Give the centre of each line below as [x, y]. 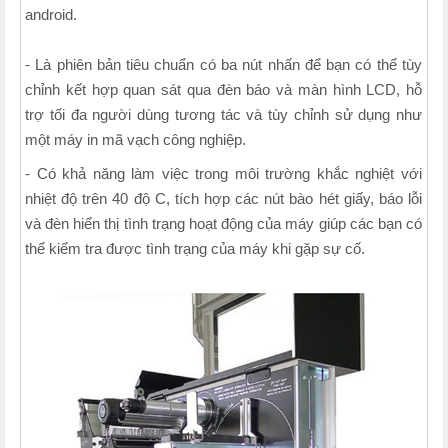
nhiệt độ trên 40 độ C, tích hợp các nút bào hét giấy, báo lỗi [223, 198]
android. [51, 14]
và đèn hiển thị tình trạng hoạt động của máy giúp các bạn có [223, 223]
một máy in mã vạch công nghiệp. [136, 139]
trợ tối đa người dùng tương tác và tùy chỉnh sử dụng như [223, 114]
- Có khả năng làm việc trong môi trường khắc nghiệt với [223, 173]
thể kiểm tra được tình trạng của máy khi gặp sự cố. [195, 248]
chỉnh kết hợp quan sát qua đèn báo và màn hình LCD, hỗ [223, 89]
